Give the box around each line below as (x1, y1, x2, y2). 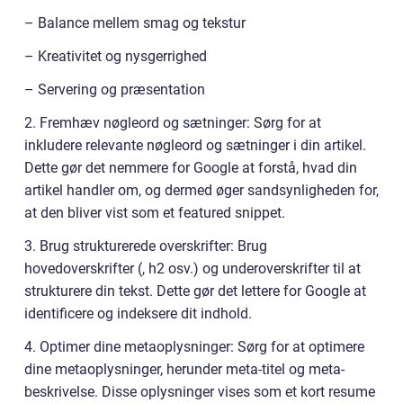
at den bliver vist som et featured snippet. (24, 204, 285, 222)
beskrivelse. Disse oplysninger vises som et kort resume (24, 383, 375, 401)
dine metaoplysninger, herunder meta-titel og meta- (24, 361, 345, 379)
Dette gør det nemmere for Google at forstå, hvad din (24, 159, 357, 177)
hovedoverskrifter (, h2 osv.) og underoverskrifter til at (24, 260, 361, 278)
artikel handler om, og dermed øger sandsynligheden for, (24, 182, 379, 200)
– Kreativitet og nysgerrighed (24, 48, 207, 66)
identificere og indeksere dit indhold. (24, 305, 252, 323)
